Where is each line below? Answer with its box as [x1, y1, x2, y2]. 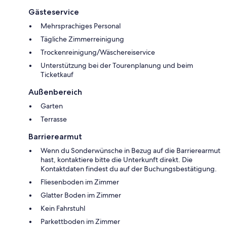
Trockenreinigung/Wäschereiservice [41, 48, 155, 57]
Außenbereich [28, 87, 82, 97]
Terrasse [41, 115, 67, 124]
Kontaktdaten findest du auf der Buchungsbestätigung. [41, 164, 217, 174]
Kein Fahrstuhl [41, 204, 85, 213]
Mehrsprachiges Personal [41, 21, 121, 31]
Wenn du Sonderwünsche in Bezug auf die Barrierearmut [41, 146, 220, 156]
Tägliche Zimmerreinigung [41, 34, 124, 44]
